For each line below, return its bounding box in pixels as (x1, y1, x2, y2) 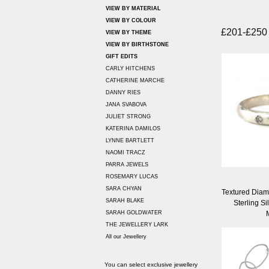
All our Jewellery (106, 234, 147, 240)
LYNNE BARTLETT (106, 138, 154, 144)
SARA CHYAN (106, 186, 142, 192)
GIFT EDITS (106, 53, 138, 60)
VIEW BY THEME (106, 29, 151, 36)
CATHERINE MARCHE (106, 77, 165, 84)
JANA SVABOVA (106, 101, 147, 108)
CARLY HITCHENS (106, 65, 155, 72)
